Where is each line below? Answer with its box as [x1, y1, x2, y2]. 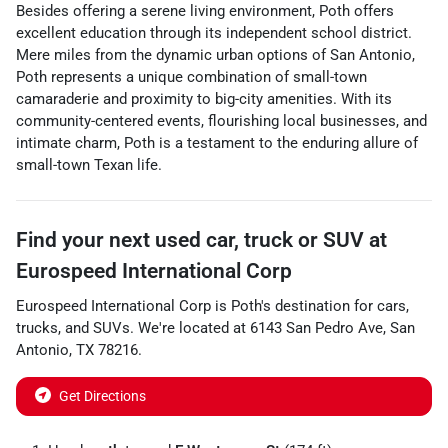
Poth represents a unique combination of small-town [16, 68, 367, 86]
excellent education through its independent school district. [16, 24, 412, 42]
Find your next [16, 228, 155, 252]
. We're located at [130, 319, 250, 337]
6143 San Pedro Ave [250, 319, 383, 337]
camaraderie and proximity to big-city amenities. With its [16, 90, 392, 108]
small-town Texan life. [16, 156, 162, 174]
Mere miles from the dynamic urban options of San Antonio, [16, 46, 415, 64]
